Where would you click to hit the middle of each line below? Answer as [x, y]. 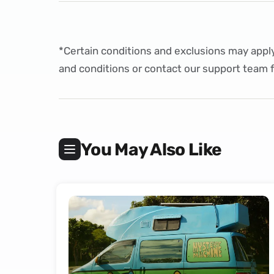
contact [163, 68]
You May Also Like [151, 149]
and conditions [94, 68]
